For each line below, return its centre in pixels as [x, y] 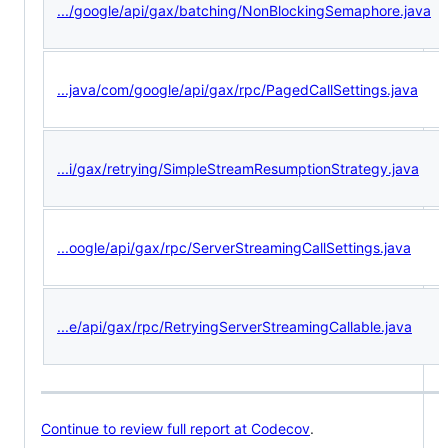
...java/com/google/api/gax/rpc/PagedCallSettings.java [237, 89]
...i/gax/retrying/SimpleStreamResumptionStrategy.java [238, 168]
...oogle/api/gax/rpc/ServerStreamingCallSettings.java [234, 247]
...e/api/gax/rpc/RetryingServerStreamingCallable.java [234, 326]
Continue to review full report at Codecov [175, 429]
